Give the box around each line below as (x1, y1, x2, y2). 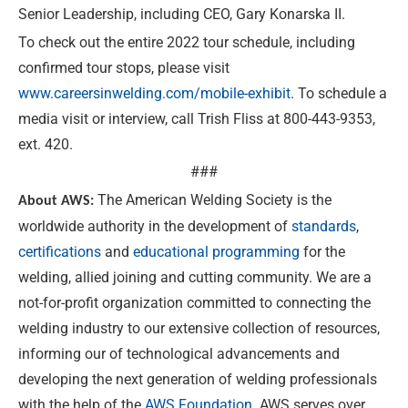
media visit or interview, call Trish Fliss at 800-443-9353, (18, 109, 375, 127)
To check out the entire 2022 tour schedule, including (18, 33, 355, 51)
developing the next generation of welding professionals (18, 370, 377, 388)
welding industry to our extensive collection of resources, (18, 319, 380, 337)
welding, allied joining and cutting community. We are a (18, 268, 372, 286)
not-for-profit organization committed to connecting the (18, 293, 371, 311)
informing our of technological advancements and (18, 344, 340, 362)
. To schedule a (291, 84, 387, 102)
